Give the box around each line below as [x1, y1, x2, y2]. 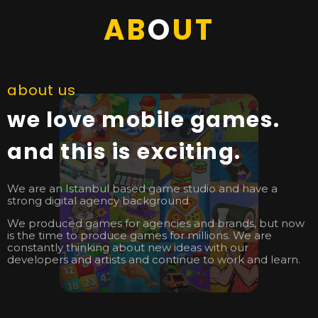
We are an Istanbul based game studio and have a [7, 181, 278, 195]
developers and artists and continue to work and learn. [7, 252, 300, 266]
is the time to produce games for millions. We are [7, 228, 272, 242]
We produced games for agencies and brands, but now [7, 216, 305, 230]
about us [7, 79, 76, 100]
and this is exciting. [7, 136, 241, 167]
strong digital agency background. [7, 193, 191, 207]
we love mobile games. [7, 104, 280, 135]
